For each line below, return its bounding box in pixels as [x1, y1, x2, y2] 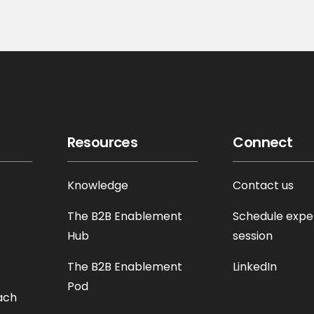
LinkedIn [233, 259, 278, 275]
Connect [233, 132, 293, 152]
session [233, 228, 273, 244]
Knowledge [67, 177, 128, 193]
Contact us [233, 177, 294, 193]
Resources [67, 132, 138, 152]
